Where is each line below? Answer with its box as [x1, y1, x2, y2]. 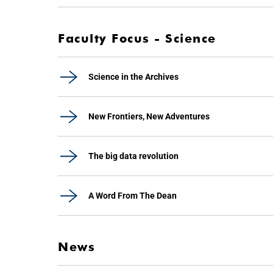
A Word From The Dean [88, 191, 177, 200]
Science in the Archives [88, 72, 179, 82]
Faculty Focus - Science [58, 31, 216, 46]
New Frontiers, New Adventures [88, 112, 210, 121]
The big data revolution [88, 151, 179, 161]
